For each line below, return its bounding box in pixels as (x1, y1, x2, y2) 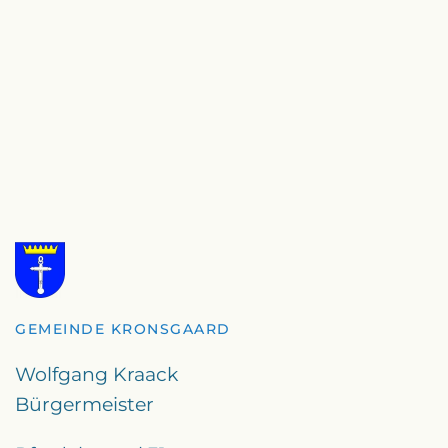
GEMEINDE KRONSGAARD (15, 320, 231, 338)
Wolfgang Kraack (15, 363, 178, 386)
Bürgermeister (15, 393, 154, 416)
